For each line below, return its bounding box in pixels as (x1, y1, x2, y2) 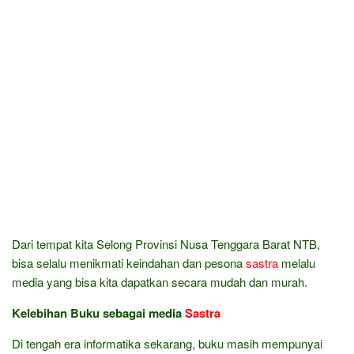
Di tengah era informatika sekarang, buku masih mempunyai (12, 335, 322, 352)
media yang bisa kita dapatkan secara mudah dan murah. (12, 273, 307, 290)
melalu (278, 254, 315, 271)
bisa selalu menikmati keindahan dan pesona (12, 254, 246, 271)
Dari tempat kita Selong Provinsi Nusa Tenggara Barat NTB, (12, 235, 320, 252)
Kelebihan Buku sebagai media (12, 304, 185, 322)
